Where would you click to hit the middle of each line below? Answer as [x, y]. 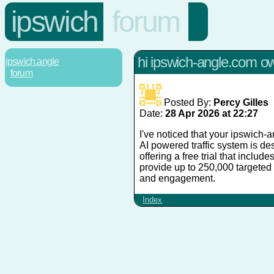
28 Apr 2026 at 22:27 [212, 113]
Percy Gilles [241, 102]
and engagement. [177, 178]
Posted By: [187, 102]
